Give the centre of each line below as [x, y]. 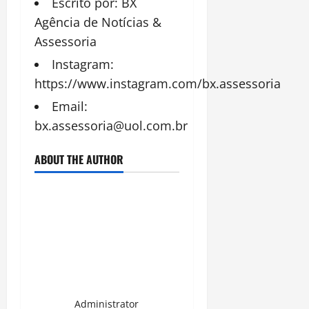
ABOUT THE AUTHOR [79, 159]
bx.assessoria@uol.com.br [111, 125]
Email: [70, 106]
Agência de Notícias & [98, 22]
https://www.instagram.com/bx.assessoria [158, 83]
